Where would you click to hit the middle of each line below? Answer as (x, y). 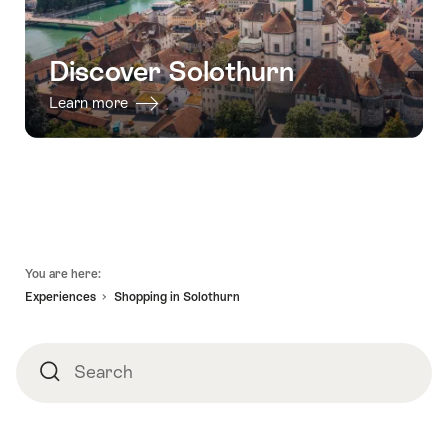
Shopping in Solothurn (177, 296)
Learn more (90, 102)
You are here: (63, 274)
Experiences (60, 296)
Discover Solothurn (171, 70)
